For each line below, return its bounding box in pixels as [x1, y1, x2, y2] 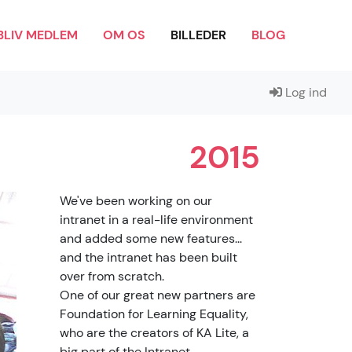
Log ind [282, 84, 327, 101]
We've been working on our [60, 192, 212, 209]
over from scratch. [60, 268, 164, 284]
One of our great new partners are [60, 287, 255, 303]
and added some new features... [60, 230, 242, 247]
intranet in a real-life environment [60, 211, 253, 228]
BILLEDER [170, 27, 226, 43]
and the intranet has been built [60, 249, 237, 266]
